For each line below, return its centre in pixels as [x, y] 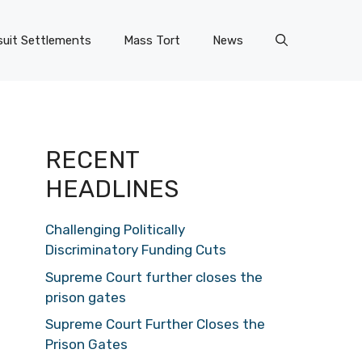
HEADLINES [112, 189]
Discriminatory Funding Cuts [136, 250]
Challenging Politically [115, 229]
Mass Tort [152, 40]
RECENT [92, 160]
